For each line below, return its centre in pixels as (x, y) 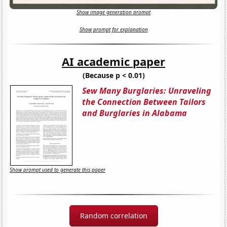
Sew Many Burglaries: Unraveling (147, 90)
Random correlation (113, 215)
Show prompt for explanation (113, 30)
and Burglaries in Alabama (135, 113)
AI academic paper (113, 61)
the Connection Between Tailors (144, 102)
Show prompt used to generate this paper (58, 170)
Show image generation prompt (113, 12)
